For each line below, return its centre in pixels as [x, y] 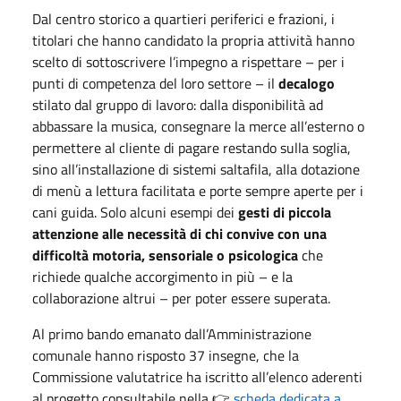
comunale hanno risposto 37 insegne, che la [166, 355]
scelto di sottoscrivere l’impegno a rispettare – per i [188, 61]
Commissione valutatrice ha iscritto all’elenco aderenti [197, 376]
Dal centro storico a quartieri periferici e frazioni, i [183, 18]
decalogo [307, 83]
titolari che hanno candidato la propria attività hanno [193, 40]
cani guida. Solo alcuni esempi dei [135, 212]
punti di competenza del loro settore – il [155, 83]
